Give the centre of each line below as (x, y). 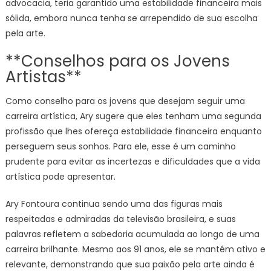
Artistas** (43, 77)
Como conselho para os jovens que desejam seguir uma (125, 101)
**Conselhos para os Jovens (117, 61)
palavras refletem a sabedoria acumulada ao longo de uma (132, 234)
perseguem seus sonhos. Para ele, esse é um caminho (120, 146)
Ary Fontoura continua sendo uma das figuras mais (114, 204)
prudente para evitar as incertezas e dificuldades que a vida (132, 162)
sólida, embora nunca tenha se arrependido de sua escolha (131, 18)
